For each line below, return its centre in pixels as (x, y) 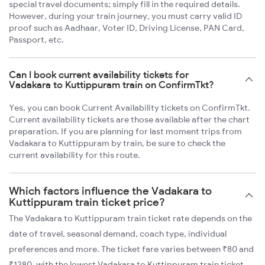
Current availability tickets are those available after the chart (129, 120)
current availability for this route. (75, 155)
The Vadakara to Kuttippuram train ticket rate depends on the (130, 219)
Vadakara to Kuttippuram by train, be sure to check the (117, 143)
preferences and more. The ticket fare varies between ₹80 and (131, 249)
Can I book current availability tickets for (99, 75)
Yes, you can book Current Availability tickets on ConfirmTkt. (130, 108)
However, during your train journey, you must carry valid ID (125, 16)
